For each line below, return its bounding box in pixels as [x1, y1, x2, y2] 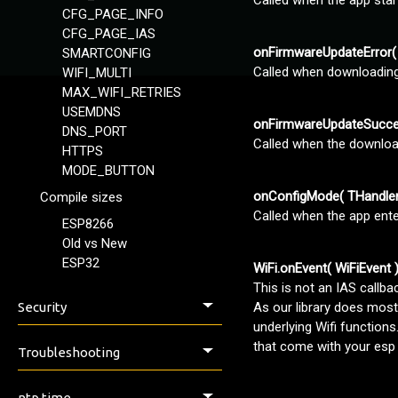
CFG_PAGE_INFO [62, 6, 163, 22]
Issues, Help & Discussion [40, 380, 191, 396]
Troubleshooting [18, 345, 120, 360]
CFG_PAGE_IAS [62, 26, 155, 42]
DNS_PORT [62, 123, 127, 139]
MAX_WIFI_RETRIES [62, 84, 181, 100]
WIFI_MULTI [62, 65, 131, 81]
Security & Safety [40, 335, 141, 351]
